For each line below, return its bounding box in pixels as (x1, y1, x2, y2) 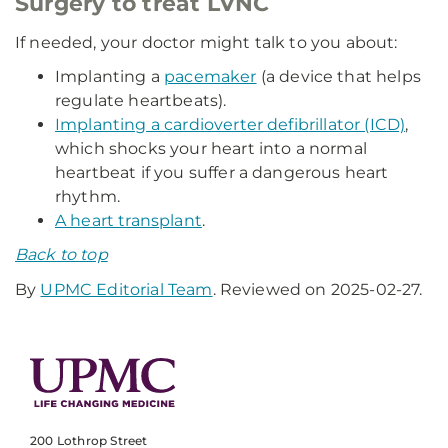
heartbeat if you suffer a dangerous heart (55, 162, 389, 182)
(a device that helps (256, 66, 421, 86)
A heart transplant (55, 210, 202, 230)
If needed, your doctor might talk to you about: (15, 32, 398, 52)
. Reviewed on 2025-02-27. (212, 279, 423, 299)
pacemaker (164, 66, 257, 86)
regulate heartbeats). (55, 90, 227, 110)
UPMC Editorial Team (40, 279, 213, 299)
